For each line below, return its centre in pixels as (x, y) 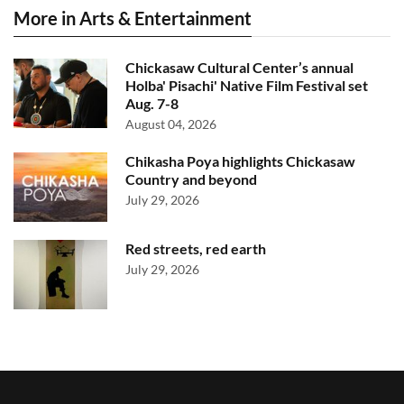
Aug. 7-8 (152, 103)
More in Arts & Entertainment (133, 18)
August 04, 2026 (171, 124)
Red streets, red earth (196, 248)
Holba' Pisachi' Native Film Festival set (247, 85)
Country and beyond (191, 179)
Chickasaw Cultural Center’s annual (239, 67)
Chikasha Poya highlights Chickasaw (240, 161)
